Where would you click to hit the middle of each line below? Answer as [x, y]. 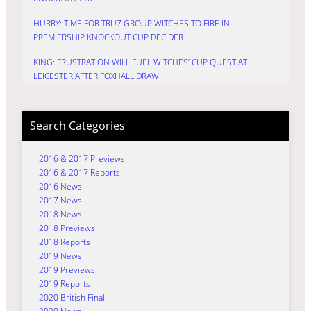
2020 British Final [72, 297]
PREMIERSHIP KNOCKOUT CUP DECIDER [108, 37]
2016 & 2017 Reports [79, 172]
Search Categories [77, 125]
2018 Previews [67, 228]
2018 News [60, 214]
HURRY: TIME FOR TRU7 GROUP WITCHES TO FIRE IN [132, 24]
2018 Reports [65, 242]
